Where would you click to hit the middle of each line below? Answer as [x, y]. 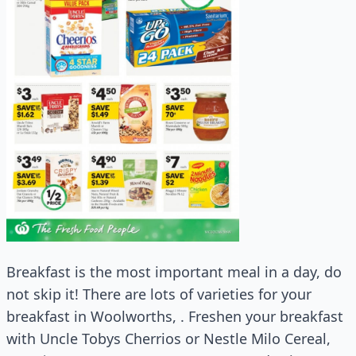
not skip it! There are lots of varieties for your [159, 294]
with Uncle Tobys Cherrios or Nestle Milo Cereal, [168, 339]
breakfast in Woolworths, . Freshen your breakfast [175, 317]
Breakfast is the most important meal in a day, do [174, 272]
